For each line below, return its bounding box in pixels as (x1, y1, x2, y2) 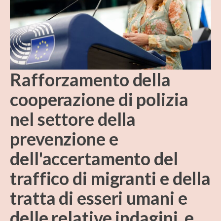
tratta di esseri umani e (10, 187, 187, 209)
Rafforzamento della (10, 69, 171, 91)
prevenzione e (10, 128, 118, 150)
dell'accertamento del (10, 147, 178, 170)
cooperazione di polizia (10, 88, 188, 110)
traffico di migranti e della (10, 167, 211, 189)
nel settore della (10, 108, 136, 130)
